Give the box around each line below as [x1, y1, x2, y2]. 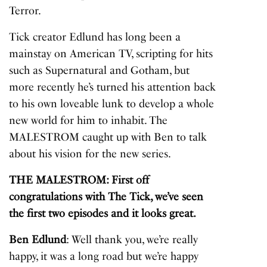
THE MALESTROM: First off [9, 173, 150, 187]
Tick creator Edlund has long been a [9, 30, 181, 44]
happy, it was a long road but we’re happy [9, 250, 199, 263]
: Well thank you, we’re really [66, 233, 198, 247]
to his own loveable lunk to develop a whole [9, 97, 215, 111]
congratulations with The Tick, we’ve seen [9, 190, 204, 204]
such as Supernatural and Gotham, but [9, 64, 190, 77]
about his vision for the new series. [9, 147, 172, 161]
